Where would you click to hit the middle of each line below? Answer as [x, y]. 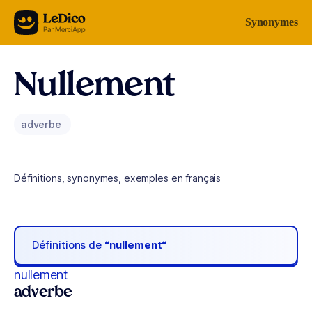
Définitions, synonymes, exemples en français [118, 178]
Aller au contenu [53, 19]
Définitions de [69, 245]
